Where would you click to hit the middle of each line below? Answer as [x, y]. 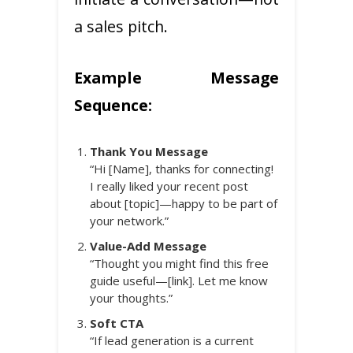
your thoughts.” [131, 297]
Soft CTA [117, 323]
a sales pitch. [121, 26]
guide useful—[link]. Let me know [179, 280]
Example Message [176, 77]
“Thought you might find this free [179, 263]
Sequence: [113, 105]
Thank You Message [149, 151]
